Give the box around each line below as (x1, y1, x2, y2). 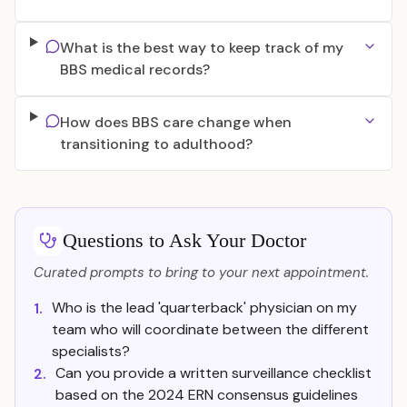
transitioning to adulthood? (59, 134, 253, 154)
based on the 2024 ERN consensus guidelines (55, 385, 358, 404)
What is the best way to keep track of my (59, 38, 343, 57)
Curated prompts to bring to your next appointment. (34, 263, 369, 282)
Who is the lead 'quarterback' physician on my (52, 298, 357, 317)
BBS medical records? (59, 60, 210, 79)
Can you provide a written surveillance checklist (55, 363, 372, 382)
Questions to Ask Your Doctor (63, 229, 306, 252)
